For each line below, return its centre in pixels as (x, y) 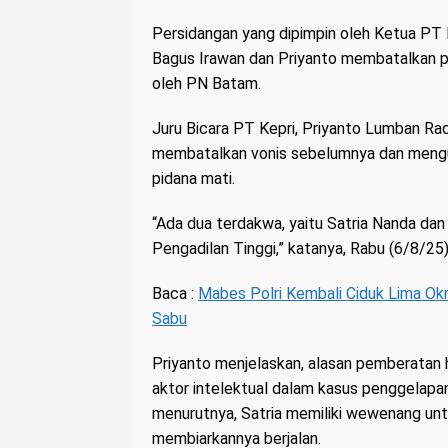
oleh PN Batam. (206, 84)
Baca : (175, 294)
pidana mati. (193, 179)
